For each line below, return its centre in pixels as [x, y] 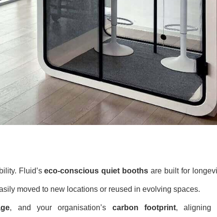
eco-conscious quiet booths [96, 170]
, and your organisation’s [61, 207]
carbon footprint [144, 207]
